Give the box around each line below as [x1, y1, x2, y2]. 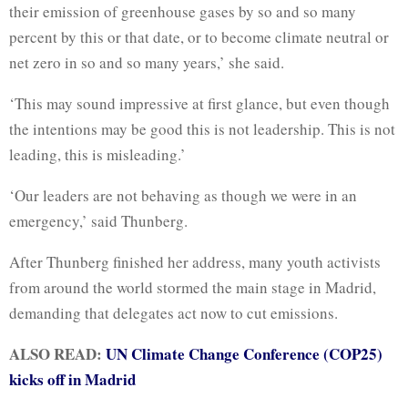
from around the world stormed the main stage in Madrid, [9, 276, 376, 298]
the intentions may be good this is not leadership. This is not [9, 117, 395, 139]
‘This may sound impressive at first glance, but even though [9, 92, 390, 114]
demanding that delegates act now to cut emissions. [9, 301, 338, 323]
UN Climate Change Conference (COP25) [106, 342, 382, 365]
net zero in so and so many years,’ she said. [9, 51, 284, 73]
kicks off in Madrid [9, 367, 136, 391]
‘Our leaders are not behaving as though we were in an [9, 184, 357, 206]
